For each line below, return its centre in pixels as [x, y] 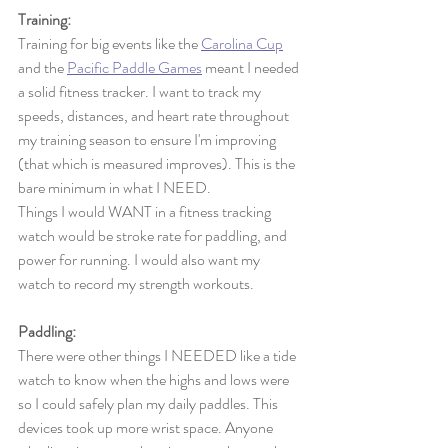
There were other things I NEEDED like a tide [158, 355]
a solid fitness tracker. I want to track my [141, 91]
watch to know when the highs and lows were [155, 379]
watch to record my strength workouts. [137, 283]
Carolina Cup [242, 43]
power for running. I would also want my [140, 259]
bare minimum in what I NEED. [116, 187]
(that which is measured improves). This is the [158, 163]
